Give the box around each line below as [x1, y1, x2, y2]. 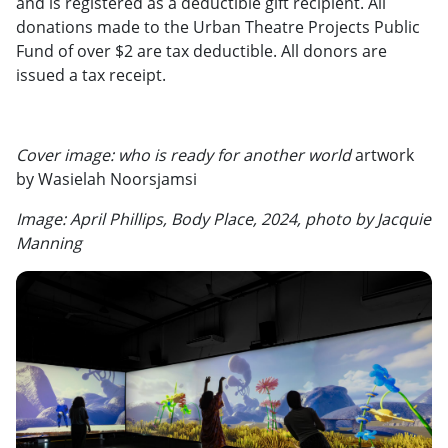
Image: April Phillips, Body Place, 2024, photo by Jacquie [16, 207, 431, 230]
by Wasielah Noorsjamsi [16, 167, 197, 190]
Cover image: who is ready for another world [16, 143, 351, 166]
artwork [351, 143, 414, 166]
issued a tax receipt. [16, 63, 166, 86]
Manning [16, 231, 82, 254]
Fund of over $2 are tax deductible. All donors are [16, 39, 387, 62]
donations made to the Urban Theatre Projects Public [16, 15, 420, 38]
